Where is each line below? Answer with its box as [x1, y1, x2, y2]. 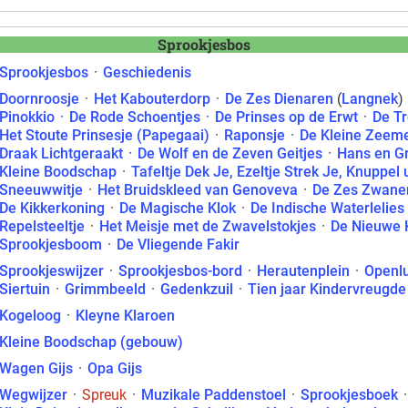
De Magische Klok [119, 199, 236, 217]
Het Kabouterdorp [94, 90, 210, 107]
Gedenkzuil [160, 280, 233, 298]
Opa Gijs [87, 360, 142, 377]
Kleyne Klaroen [76, 307, 175, 324]
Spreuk [82, 386, 127, 403]
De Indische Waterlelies [250, 199, 404, 217]
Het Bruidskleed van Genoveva [97, 181, 298, 199]
